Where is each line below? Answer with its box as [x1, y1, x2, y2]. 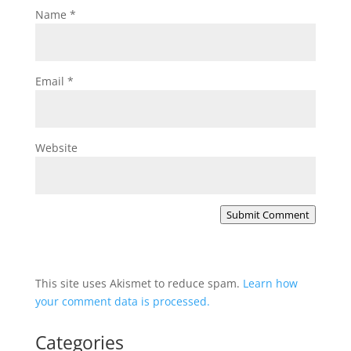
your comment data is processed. [34, 294, 210, 309]
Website [34, 140, 78, 155]
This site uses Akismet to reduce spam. [34, 276, 243, 291]
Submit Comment [226, 208, 310, 222]
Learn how [242, 276, 298, 291]
